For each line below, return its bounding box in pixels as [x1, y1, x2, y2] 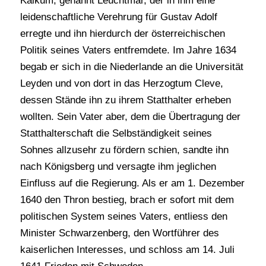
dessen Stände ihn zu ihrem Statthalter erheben [20, 94, 231, 106]
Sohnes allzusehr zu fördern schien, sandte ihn [20, 144, 229, 156]
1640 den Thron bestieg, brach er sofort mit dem [20, 194, 234, 206]
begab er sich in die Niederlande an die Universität [20, 61, 243, 73]
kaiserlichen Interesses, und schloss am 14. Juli [20, 244, 235, 256]
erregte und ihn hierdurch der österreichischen [20, 28, 225, 40]
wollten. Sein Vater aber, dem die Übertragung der [20, 111, 240, 123]
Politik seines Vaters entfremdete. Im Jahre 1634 [20, 45, 236, 56]
